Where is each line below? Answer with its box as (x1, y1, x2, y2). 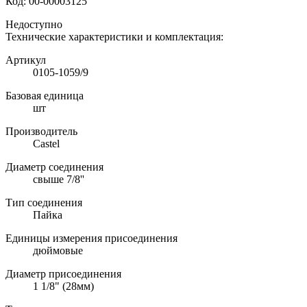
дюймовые (33, 244, 83, 256)
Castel (33, 137, 60, 149)
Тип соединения (5, 196, 82, 208)
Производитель (5, 125, 77, 137)
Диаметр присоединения (5, 267, 121, 280)
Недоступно (5, 18, 62, 30)
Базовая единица (5, 89, 84, 101)
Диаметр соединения (5, 160, 103, 173)
